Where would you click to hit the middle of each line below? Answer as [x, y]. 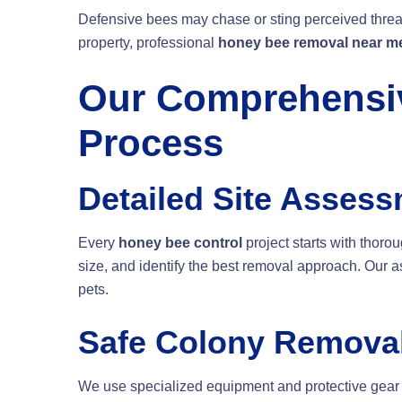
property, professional [148, 43]
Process [151, 144]
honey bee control [180, 243]
